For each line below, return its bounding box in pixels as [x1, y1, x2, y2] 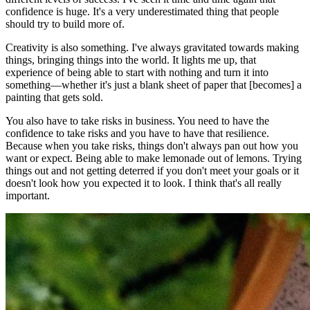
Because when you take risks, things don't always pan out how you [6, 140, 298, 152]
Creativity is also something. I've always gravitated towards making [6, 42, 299, 54]
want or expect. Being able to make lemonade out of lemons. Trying [6, 152, 302, 165]
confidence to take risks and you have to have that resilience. [6, 127, 269, 140]
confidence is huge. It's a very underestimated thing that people [6, 6, 279, 18]
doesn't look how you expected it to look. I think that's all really [6, 177, 282, 190]
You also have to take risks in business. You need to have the [6, 115, 269, 127]
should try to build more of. [6, 18, 125, 30]
